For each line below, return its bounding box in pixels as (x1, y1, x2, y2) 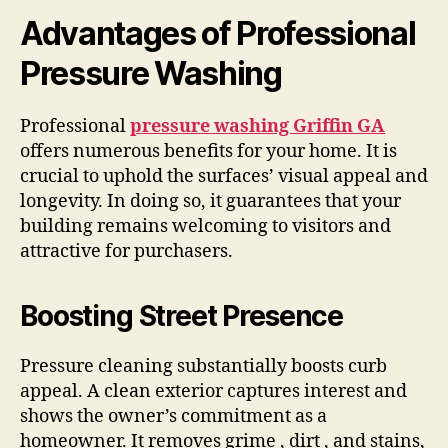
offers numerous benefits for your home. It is (20, 140, 397, 164)
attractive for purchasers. (20, 240, 233, 264)
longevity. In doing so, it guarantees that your (20, 190, 401, 214)
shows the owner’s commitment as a (20, 405, 327, 429)
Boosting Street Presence (20, 299, 344, 334)
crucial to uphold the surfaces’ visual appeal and (20, 165, 428, 189)
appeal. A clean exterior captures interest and (20, 380, 407, 404)
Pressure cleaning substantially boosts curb (20, 355, 387, 379)
